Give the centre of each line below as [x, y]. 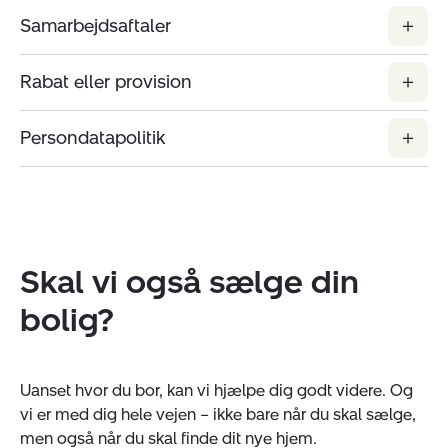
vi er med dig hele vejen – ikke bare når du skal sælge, [218, 414]
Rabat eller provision [106, 81]
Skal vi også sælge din [189, 281]
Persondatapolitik [92, 137]
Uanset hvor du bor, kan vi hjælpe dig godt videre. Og [216, 390]
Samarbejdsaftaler [95, 25]
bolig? [67, 319]
